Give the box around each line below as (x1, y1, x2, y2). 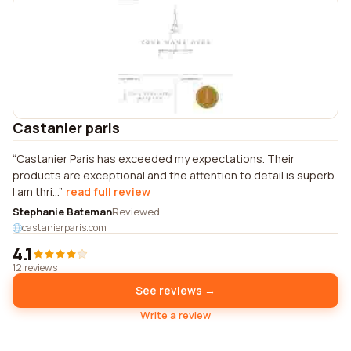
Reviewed (112, 204, 160, 219)
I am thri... (13, 184, 59, 199)
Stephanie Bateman (13, 204, 112, 219)
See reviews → (136, 283, 215, 298)
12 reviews (13, 261, 57, 274)
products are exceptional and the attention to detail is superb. (13, 168, 337, 183)
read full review (66, 184, 150, 199)
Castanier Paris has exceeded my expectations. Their (16, 151, 295, 166)
